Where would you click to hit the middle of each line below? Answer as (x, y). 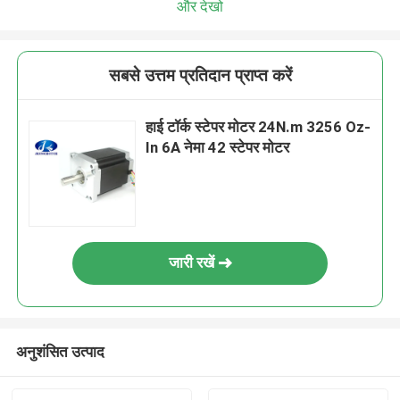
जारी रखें (191, 263)
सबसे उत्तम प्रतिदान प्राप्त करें (200, 76)
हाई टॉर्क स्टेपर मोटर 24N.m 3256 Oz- (258, 127)
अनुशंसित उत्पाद (60, 351)
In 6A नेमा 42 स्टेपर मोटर (218, 148)
